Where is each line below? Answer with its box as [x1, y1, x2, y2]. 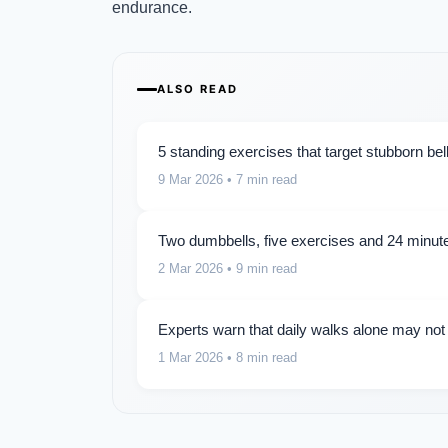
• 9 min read [223, 260, 297, 276]
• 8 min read [223, 349, 297, 365]
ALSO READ [157, 81, 238, 96]
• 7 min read [223, 171, 297, 187]
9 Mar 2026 [158, 171, 223, 187]
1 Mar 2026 [158, 349, 223, 365]
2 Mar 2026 [158, 260, 223, 276]
